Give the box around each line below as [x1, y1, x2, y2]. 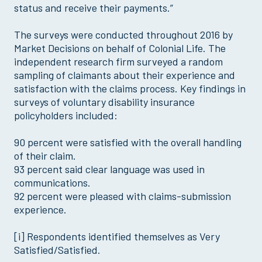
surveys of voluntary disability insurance [14, 95, 195, 108]
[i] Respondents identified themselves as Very [14, 229, 220, 243]
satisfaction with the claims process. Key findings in [14, 81, 246, 95]
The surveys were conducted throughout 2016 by [14, 27, 233, 41]
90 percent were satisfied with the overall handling [14, 135, 242, 149]
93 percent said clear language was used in [14, 162, 205, 175]
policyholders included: [14, 108, 118, 122]
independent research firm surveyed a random [14, 54, 223, 68]
